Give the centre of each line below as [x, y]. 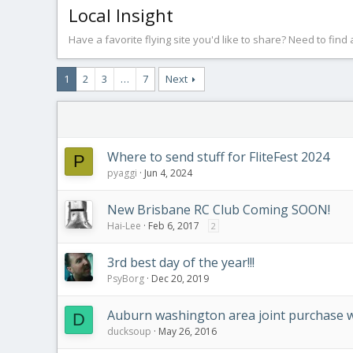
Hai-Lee [124, 226]
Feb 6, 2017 [174, 226]
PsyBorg [126, 279]
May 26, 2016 [188, 331]
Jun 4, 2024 [168, 173]
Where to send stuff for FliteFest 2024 [218, 157]
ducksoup [129, 331]
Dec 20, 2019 [180, 279]
